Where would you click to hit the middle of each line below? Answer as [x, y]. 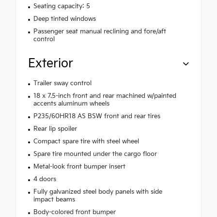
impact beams [54, 199]
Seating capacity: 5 [62, 6]
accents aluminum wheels [71, 103]
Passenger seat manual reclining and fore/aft [100, 31]
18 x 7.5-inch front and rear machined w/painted [105, 96]
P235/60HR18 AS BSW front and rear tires [97, 116]
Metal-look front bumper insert [79, 166]
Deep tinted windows [64, 19]
